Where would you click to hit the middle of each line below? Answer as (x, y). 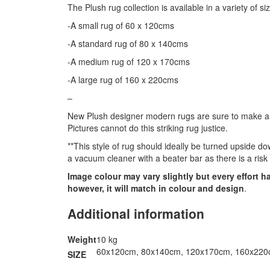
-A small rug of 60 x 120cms (121, 25)
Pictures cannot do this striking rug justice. (148, 127)
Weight (82, 239)
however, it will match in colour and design (156, 188)
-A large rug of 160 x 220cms (123, 79)
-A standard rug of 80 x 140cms (128, 43)
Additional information (136, 214)
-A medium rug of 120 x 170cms (129, 61)
